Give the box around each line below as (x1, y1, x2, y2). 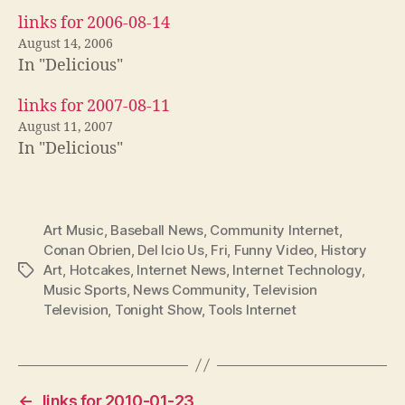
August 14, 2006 (18, 35, 113, 52)
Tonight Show (114, 300, 202, 318)
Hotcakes (69, 260, 130, 278)
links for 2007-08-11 (18, 95, 170, 117)
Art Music (43, 221, 104, 239)
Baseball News (110, 221, 203, 239)
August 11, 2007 (18, 118, 113, 135)
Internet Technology (232, 260, 362, 278)
